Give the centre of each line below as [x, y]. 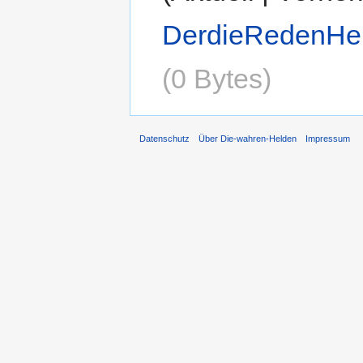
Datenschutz [164, 139]
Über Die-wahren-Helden [248, 139]
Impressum [328, 139]
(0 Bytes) [217, 78]
